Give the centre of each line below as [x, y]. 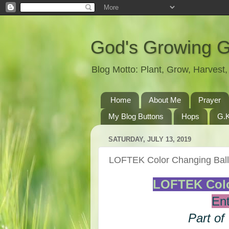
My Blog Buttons [136, 117]
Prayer [210, 100]
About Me [165, 100]
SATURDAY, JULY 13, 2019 [150, 140]
